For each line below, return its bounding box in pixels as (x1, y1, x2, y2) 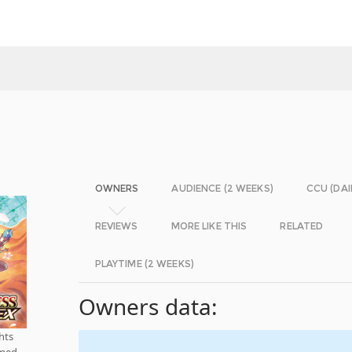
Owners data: (78, 291, 218, 321)
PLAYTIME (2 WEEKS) (94, 258, 194, 269)
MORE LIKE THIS (170, 220, 247, 232)
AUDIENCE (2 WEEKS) (171, 182, 273, 194)
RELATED (280, 220, 324, 232)
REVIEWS (94, 220, 138, 232)
